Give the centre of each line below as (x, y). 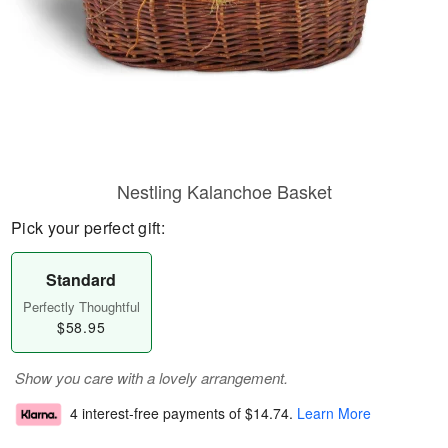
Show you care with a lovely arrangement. (151, 377)
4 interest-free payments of (157, 413)
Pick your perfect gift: (88, 227)
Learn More (334, 413)
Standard (81, 279)
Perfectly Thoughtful (81, 306)
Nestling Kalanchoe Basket (224, 191)
